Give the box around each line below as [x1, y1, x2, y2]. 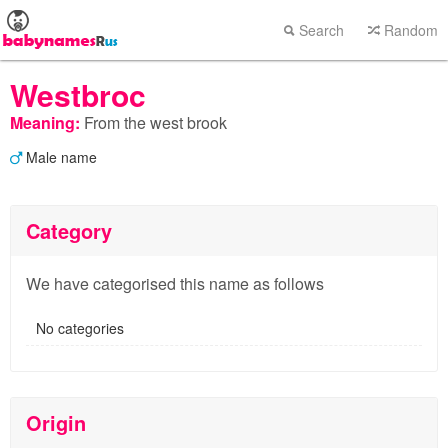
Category [26, 216, 112, 245]
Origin [26, 408, 86, 437]
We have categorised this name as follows [26, 272, 324, 295]
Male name [22, 147, 97, 167]
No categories [36, 318, 124, 338]
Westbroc [10, 73, 146, 116]
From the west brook [80, 111, 227, 134]
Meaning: [10, 111, 80, 134]
